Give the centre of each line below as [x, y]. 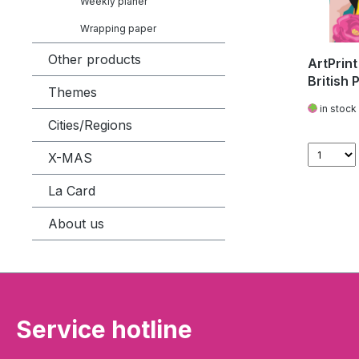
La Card [72, 191]
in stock [337, 109]
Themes [73, 92]
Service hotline [104, 330]
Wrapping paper [118, 28]
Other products [95, 59]
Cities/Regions [90, 125]
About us [76, 224]
